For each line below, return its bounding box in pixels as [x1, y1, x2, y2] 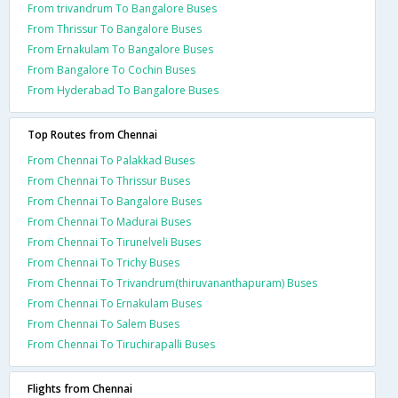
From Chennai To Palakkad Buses [28, 152, 195, 168]
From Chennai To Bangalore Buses [28, 193, 202, 209]
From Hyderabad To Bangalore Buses [28, 82, 219, 98]
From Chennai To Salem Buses [28, 315, 179, 331]
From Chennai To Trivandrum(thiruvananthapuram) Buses [28, 275, 317, 291]
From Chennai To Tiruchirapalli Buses [28, 336, 215, 352]
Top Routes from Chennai [28, 126, 157, 142]
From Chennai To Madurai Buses [28, 213, 191, 229]
